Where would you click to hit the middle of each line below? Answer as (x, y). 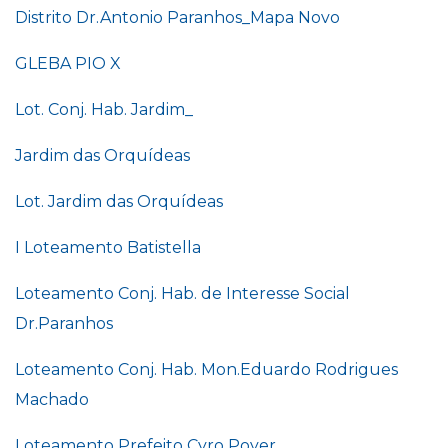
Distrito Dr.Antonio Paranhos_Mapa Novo (177, 17)
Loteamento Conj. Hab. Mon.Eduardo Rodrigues (206, 369)
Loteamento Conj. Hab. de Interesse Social (182, 293)
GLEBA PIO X (68, 63)
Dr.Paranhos (64, 323)
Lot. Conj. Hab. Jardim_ (104, 109)
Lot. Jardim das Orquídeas (119, 201)
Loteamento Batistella (112, 247)
